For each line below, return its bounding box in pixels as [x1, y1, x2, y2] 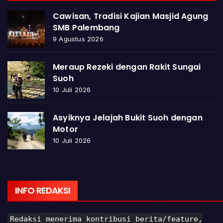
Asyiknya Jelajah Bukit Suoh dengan [53, 112, 203, 124]
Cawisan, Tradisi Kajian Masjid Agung [53, 10, 209, 22]
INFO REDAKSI [15, 184, 71, 197]
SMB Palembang [53, 22, 120, 34]
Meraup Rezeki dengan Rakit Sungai [53, 61, 201, 73]
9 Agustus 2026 [53, 35, 104, 43]
